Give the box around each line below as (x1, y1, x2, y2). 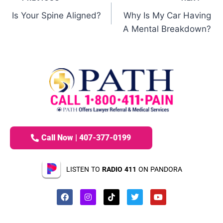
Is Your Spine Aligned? (12, 10, 101, 20)
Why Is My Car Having (123, 10, 211, 20)
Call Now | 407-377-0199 (41, 132, 131, 142)
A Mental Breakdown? (123, 23, 211, 34)
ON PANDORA (136, 165, 182, 173)
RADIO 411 (102, 165, 136, 173)
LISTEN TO (66, 165, 102, 173)
